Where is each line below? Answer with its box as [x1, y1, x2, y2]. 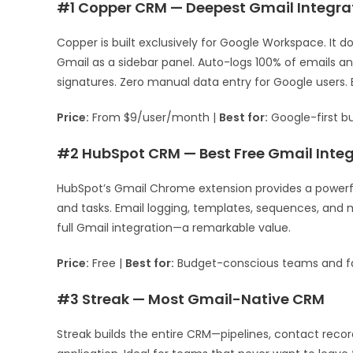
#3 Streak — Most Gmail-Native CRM [57, 289, 325, 310]
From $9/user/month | [89, 110, 219, 126]
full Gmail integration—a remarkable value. [57, 220, 291, 236]
